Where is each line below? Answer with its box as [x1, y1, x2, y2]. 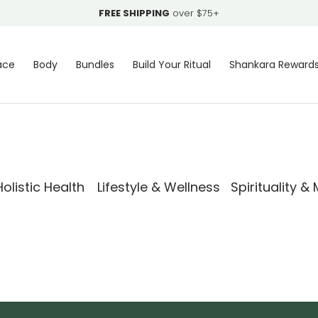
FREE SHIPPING [99, 6, 170, 20]
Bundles [76, 57, 114, 72]
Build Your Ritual [133, 57, 211, 72]
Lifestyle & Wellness [97, 178, 220, 196]
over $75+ [170, 6, 219, 20]
